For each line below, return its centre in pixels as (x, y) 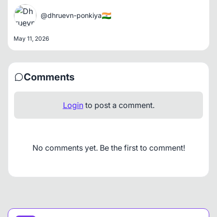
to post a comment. (119, 105)
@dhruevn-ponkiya (71, 15)
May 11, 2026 (31, 39)
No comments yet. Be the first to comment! (108, 148)
